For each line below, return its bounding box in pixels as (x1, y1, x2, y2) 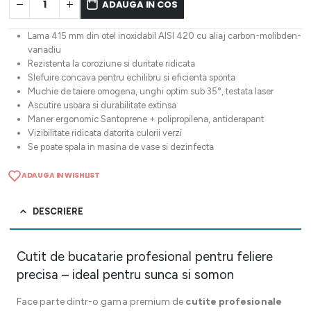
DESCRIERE (33, 206, 83, 217)
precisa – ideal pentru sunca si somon (17, 267, 234, 283)
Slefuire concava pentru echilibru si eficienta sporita (27, 72, 235, 83)
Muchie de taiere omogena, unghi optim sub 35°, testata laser (27, 86, 274, 97)
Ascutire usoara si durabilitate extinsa (27, 100, 176, 111)
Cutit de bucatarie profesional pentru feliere (17, 249, 273, 264)
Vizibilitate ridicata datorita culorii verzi (27, 128, 182, 139)
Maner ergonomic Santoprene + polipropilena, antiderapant (27, 114, 264, 125)
